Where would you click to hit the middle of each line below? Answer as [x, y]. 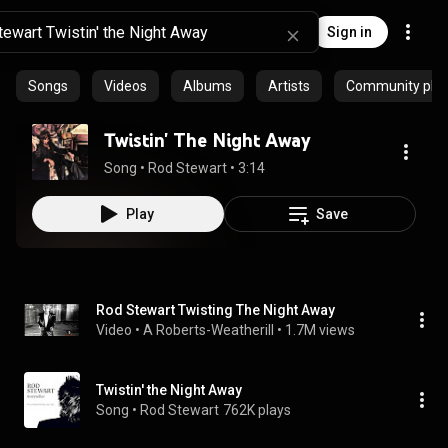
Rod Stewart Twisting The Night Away [215, 310]
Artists [289, 86]
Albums [207, 86]
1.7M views [320, 330]
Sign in [349, 32]
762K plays [257, 410]
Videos [125, 86]
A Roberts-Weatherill [208, 330]
